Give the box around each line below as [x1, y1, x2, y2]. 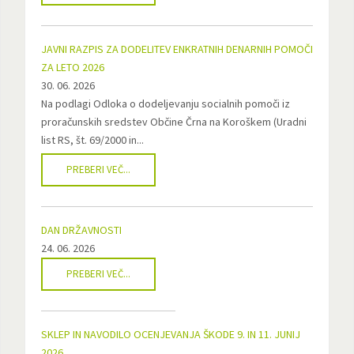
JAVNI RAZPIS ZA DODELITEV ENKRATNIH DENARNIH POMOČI [40, 42, 313, 56]
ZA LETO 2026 [40, 60, 104, 74]
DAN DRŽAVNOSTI [40, 223, 122, 237]
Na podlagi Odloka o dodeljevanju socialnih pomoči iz [40, 96, 290, 111]
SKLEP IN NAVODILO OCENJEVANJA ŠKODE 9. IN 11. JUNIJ [40, 327, 300, 341]
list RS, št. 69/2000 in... [40, 133, 144, 147]
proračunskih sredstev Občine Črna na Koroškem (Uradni [40, 115, 307, 129]
